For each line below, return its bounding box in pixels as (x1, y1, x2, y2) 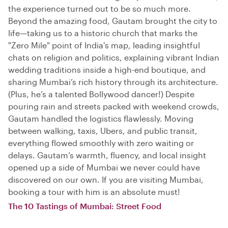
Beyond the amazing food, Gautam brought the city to (8, 15, 217, 25)
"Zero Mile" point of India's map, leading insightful (8, 40, 200, 50)
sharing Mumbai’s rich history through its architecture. (8, 76, 218, 87)
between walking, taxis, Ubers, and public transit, (8, 125, 197, 135)
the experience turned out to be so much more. (8, 3, 191, 13)
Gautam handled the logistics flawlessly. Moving (8, 113, 193, 123)
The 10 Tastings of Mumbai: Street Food (8, 201, 161, 211)
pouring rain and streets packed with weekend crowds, (8, 101, 219, 111)
